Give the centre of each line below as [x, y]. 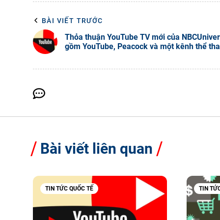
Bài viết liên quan [96, 148]
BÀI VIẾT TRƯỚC [72, 20]
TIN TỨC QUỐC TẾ [69, 188]
